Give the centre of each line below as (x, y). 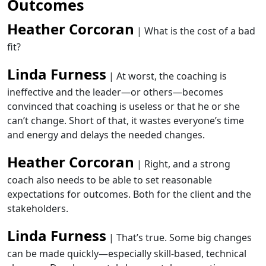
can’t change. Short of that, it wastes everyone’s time (126, 121)
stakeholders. (38, 208)
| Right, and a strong (182, 164)
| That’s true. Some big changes (179, 237)
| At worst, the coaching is (167, 76)
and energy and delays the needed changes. (106, 135)
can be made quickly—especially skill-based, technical (127, 254)
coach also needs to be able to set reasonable (110, 180)
